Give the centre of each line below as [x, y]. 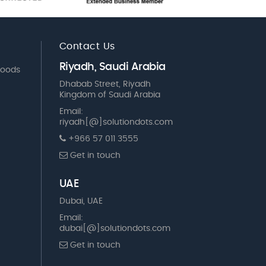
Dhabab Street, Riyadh [105, 85]
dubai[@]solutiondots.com [115, 229]
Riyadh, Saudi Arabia [112, 67]
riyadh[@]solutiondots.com [116, 123]
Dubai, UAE [81, 202]
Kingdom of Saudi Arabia [110, 95]
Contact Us [87, 47]
